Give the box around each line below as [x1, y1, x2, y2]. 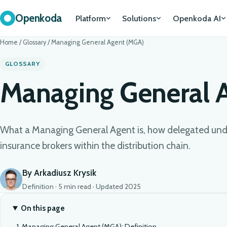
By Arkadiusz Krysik [22, 168, 96, 178]
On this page [21, 203, 65, 213]
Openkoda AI [172, 13, 221, 23]
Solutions [122, 13, 157, 23]
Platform [75, 13, 106, 23]
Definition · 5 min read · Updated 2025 [22, 182, 141, 192]
